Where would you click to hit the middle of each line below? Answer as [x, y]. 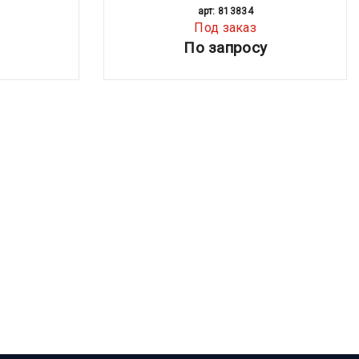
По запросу [226, 47]
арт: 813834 [225, 11]
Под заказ [226, 27]
